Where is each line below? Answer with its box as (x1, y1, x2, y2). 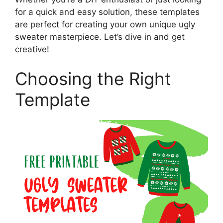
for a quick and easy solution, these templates (15, 6, 200, 17)
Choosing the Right (15, 68, 171, 89)
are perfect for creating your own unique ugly (15, 19, 195, 29)
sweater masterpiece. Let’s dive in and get (15, 31, 185, 42)
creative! (15, 44, 49, 54)
